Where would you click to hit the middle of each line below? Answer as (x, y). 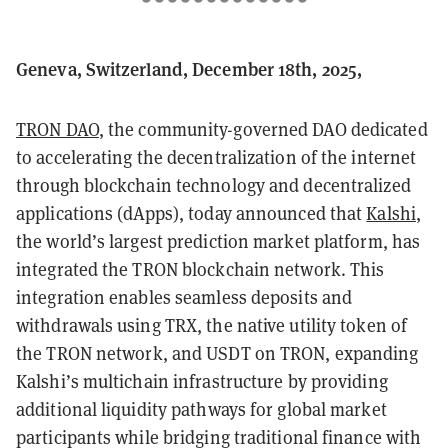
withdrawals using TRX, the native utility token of (212, 325)
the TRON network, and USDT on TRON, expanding (217, 353)
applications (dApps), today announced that (191, 213)
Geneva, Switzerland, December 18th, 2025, (189, 68)
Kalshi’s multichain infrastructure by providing (202, 381)
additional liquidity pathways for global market (201, 409)
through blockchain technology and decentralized (213, 185)
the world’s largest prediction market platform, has (218, 241)
